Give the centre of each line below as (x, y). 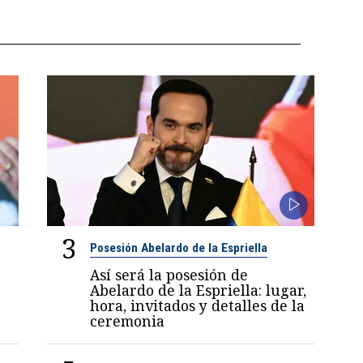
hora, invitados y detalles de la (198, 306)
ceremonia (128, 321)
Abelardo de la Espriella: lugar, (199, 290)
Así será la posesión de (169, 275)
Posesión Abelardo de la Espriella (179, 248)
